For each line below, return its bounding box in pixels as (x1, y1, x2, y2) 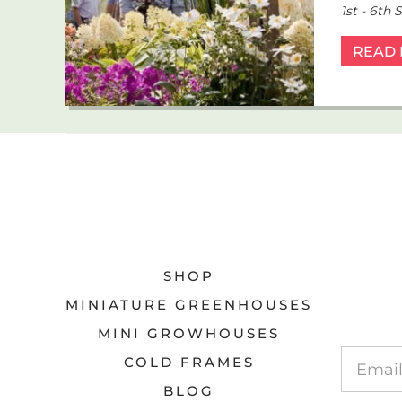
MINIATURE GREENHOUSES (66, 296, 313, 314)
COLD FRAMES (123, 354, 255, 371)
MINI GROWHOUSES (98, 325, 281, 343)
